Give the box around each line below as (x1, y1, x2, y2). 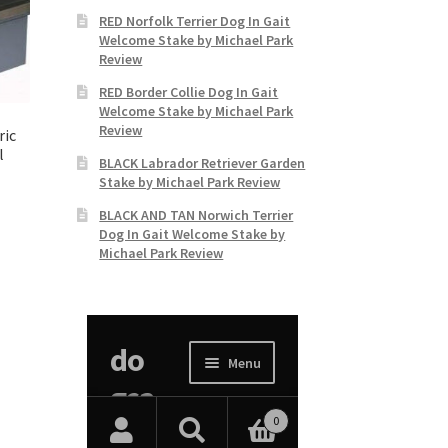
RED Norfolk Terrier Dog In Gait (99, 11, 291, 30)
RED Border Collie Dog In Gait (99, 82, 279, 101)
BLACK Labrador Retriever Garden (99, 153, 306, 172)
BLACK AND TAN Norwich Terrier (99, 205, 294, 224)
